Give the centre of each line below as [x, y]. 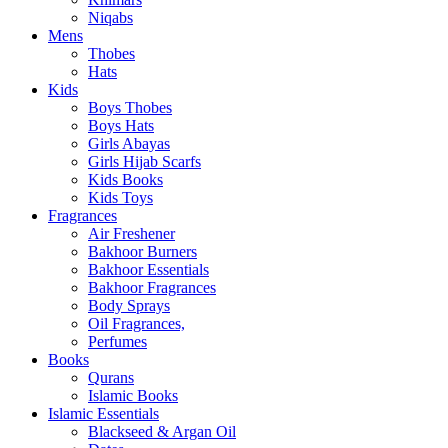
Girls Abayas [129, 144]
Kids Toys [120, 198]
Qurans [111, 378]
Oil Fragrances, [136, 324]
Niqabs [110, 18]
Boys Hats [121, 126]
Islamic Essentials [103, 414]
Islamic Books [133, 396]
